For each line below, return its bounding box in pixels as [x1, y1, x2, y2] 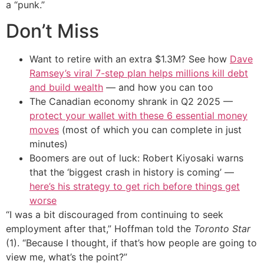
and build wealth [29, 81, 103, 93]
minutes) [29, 137, 68, 150]
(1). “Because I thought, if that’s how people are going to [6, 236, 257, 249]
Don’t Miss [6, 19, 99, 42]
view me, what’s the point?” [6, 250, 127, 263]
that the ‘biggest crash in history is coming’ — [29, 166, 234, 178]
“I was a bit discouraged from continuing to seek [6, 208, 223, 220]
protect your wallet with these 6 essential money [29, 109, 247, 121]
